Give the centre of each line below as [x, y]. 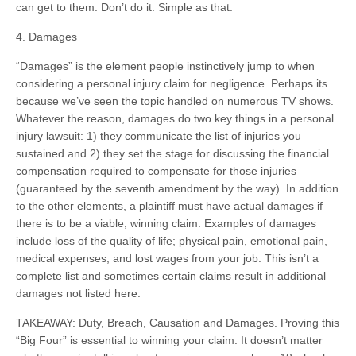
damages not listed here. [78, 293]
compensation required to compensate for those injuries [156, 171]
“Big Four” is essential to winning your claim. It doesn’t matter [169, 340]
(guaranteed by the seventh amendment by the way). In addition [177, 188]
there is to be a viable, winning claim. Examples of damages [166, 223]
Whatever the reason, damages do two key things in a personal [175, 118]
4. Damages [46, 37]
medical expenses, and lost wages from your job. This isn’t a [167, 258]
